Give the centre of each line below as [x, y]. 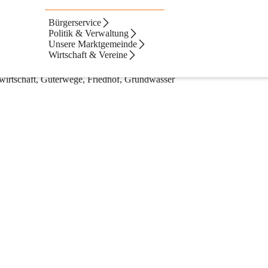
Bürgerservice [75, 22]
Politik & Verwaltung [89, 33]
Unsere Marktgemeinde [93, 44]
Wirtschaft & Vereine [88, 55]
